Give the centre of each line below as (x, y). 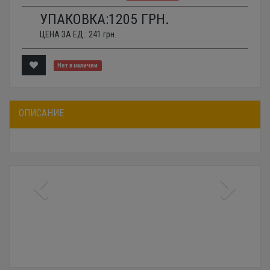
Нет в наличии (78, 66)
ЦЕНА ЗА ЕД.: (64, 35)
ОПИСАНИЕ (41, 113)
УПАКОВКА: (74, 20)
